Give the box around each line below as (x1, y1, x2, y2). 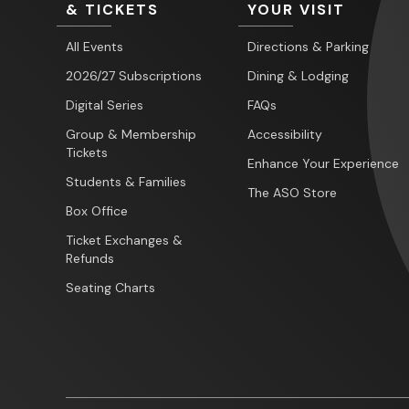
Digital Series (66, 97, 143, 114)
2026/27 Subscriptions (66, 68, 202, 85)
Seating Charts (66, 279, 155, 297)
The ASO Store (247, 184, 338, 202)
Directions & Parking (247, 38, 370, 56)
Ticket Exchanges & (66, 232, 183, 249)
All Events (66, 38, 123, 56)
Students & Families (66, 173, 186, 191)
